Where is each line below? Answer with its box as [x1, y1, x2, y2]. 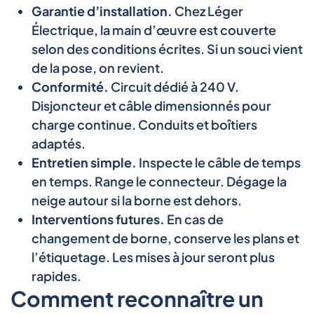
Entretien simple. [32, 153, 137, 170]
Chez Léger [172, 2, 243, 19]
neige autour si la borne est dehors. [32, 191, 242, 208]
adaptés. [32, 135, 86, 151]
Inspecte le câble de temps [137, 153, 301, 170]
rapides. [32, 267, 81, 284]
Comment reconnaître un [11, 285, 264, 312]
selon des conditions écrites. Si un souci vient [32, 40, 303, 57]
